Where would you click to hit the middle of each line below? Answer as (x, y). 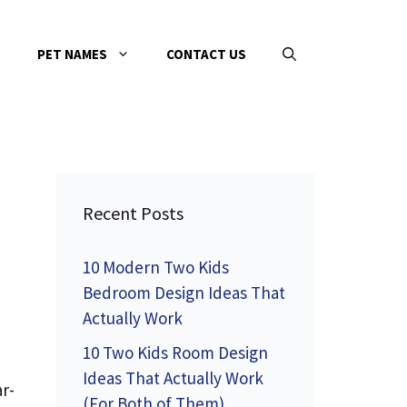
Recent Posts (133, 213)
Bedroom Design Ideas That (184, 293)
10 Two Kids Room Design (175, 352)
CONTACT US (206, 54)
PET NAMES (72, 54)
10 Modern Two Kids (156, 267)
